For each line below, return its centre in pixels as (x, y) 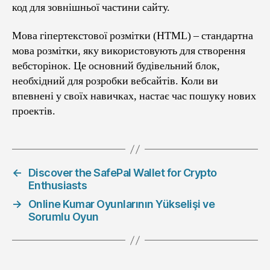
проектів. (34, 111)
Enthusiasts (58, 186)
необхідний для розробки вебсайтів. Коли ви (115, 81)
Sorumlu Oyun (63, 217)
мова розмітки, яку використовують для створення (129, 51)
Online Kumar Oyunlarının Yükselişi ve (121, 204)
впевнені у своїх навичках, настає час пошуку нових (134, 96)
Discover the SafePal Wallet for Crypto (122, 173)
